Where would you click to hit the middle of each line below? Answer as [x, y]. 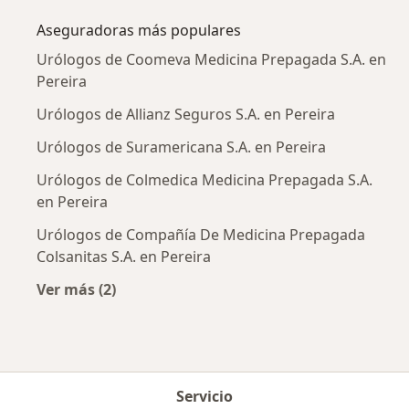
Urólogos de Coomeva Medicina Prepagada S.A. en [211, 60]
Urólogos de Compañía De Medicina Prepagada [201, 235]
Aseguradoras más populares [139, 31]
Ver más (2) [76, 290]
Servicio [204, 397]
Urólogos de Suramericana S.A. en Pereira [181, 147]
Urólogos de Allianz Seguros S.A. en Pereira [186, 115]
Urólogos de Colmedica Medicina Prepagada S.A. [204, 180]
